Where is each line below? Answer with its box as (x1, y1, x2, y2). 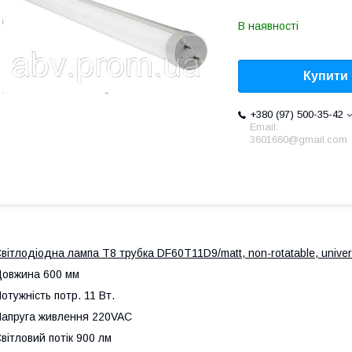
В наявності (238, 20, 299, 32)
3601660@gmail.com (250, 134, 347, 146)
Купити (303, 69, 348, 83)
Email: (250, 121, 278, 134)
